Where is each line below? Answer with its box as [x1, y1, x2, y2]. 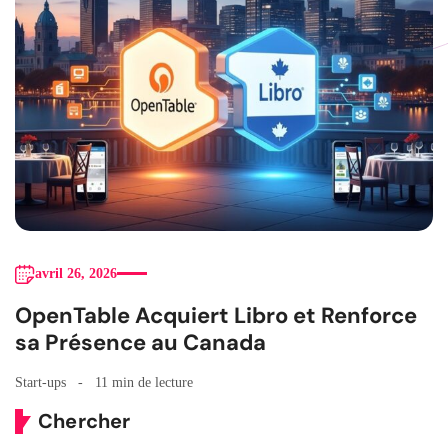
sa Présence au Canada [15, 327, 266, 357]
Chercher [38, 407, 131, 434]
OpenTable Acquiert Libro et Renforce [15, 300, 417, 330]
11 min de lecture [95, 374, 193, 390]
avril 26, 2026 [35, 265, 117, 281]
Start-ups [15, 374, 66, 390]
